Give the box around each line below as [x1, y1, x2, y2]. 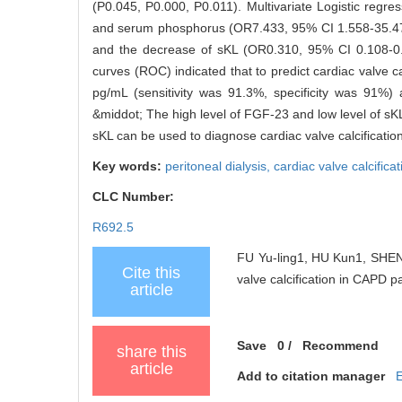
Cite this [122, 263, 180, 282]
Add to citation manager [237, 368, 386, 383]
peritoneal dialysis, [165, 158, 274, 173]
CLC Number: [92, 188, 178, 204]
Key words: [92, 158, 165, 173]
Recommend [302, 337, 380, 353]
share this [116, 342, 187, 361]
